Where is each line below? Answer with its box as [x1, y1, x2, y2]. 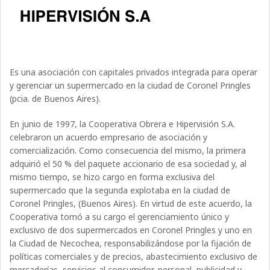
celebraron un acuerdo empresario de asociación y [10, 131, 208, 143]
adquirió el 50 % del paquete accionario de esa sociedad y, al [10, 158, 247, 170]
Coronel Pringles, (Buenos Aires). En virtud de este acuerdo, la [10, 198, 253, 210]
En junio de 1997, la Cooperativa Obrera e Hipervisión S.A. [10, 118, 236, 130]
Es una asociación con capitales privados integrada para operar [10, 66, 258, 78]
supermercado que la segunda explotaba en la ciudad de [10, 184, 231, 196]
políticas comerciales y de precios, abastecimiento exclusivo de [10, 251, 258, 263]
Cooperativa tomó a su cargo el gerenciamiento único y [10, 211, 230, 223]
